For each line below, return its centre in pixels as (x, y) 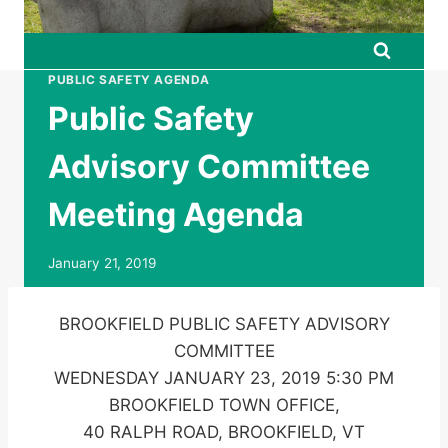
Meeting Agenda (176, 214)
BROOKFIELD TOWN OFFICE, (224, 405)
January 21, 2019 (102, 262)
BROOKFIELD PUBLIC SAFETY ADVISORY (224, 324)
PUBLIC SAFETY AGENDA (129, 79)
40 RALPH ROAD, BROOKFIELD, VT (224, 432)
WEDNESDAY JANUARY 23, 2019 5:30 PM (224, 378)
